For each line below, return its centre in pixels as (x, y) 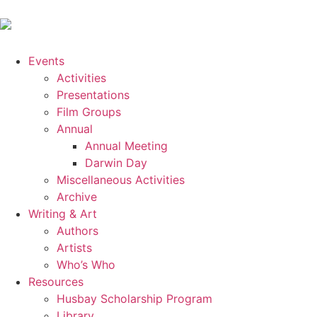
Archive (77, 196)
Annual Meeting (126, 145)
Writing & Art (63, 213)
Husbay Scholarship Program (134, 298)
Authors (77, 230)
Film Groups (89, 111)
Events (46, 60)
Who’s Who (86, 264)
